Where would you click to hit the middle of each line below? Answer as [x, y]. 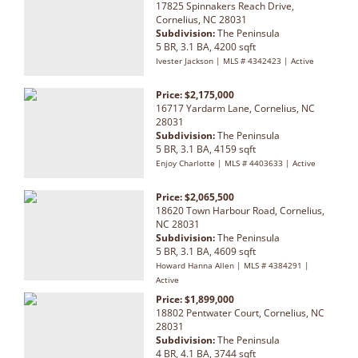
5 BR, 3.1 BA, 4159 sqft [206, 149]
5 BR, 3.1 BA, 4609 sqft [206, 251]
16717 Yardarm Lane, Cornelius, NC [235, 108]
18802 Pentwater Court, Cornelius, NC [240, 312]
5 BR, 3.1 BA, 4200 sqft [206, 46]
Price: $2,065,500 [195, 197]
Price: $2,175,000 [195, 94]
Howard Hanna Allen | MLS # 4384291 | [233, 265]
